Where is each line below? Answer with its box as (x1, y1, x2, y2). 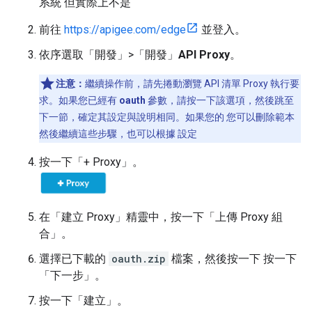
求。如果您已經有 (39, 95, 119, 106)
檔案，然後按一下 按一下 (169, 251, 297, 265)
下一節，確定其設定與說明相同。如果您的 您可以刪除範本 (39, 111, 295, 123)
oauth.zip (111, 251, 166, 265)
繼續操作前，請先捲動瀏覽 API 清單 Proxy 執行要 (85, 78, 299, 89)
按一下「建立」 (39, 293, 117, 307)
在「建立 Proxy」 (39, 210, 126, 224)
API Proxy (178, 48, 230, 61)
